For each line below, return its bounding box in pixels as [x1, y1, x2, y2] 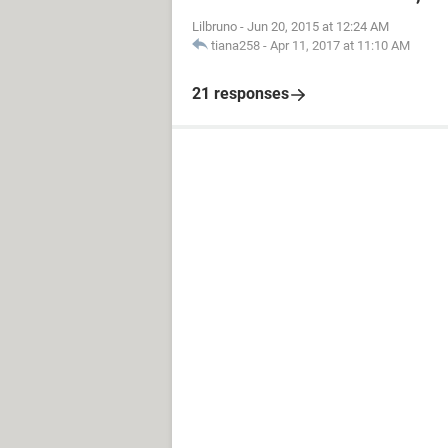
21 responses [192, 84, 289, 103]
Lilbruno [192, 19, 237, 34]
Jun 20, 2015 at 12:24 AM [247, 19, 389, 34]
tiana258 [211, 38, 260, 53]
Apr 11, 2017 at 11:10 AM [270, 38, 410, 53]
